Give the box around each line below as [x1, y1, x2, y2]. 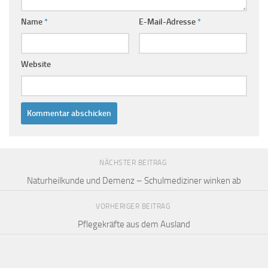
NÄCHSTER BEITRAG [99, 158, 169, 167]
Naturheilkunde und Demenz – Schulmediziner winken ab [27, 175, 241, 186]
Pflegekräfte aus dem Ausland [78, 218, 190, 230]
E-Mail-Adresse [138, 16, 197, 27]
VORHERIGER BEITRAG [96, 202, 172, 211]
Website [21, 59, 51, 69]
